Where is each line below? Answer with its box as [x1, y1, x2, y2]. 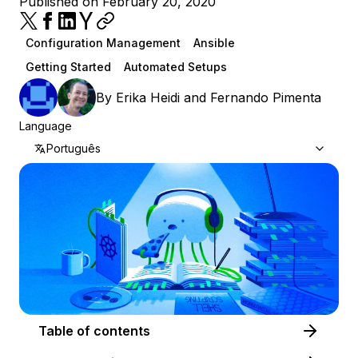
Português [46, 141, 101, 155]
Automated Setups [124, 60, 227, 74]
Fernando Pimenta [210, 89, 321, 105]
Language [19, 119, 72, 133]
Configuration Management [26, 36, 181, 50]
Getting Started [26, 60, 111, 74]
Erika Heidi [116, 89, 180, 105]
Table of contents [93, 323, 150, 340]
